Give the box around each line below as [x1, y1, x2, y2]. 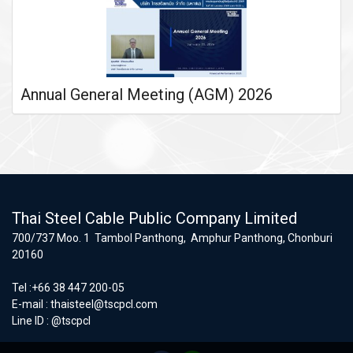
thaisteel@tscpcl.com [50, 298, 158, 311]
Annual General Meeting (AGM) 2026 [20, 85, 273, 105]
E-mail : [12, 298, 50, 311]
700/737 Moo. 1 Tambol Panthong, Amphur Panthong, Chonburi [12, 232, 333, 245]
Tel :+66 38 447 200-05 [12, 281, 124, 295]
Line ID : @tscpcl [12, 314, 91, 328]
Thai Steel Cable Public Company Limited [12, 209, 297, 229]
